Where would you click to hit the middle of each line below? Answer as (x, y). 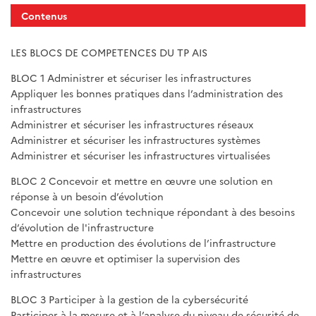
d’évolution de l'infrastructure (82, 227)
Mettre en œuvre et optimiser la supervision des (125, 259)
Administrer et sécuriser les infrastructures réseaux (132, 124)
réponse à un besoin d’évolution (87, 196)
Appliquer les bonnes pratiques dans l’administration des (147, 93)
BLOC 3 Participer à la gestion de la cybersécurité (129, 299)
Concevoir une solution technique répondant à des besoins (153, 212)
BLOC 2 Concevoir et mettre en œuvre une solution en (142, 181)
